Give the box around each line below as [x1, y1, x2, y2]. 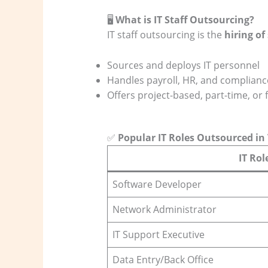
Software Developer [112, 177, 202, 191]
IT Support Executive [112, 227, 205, 241]
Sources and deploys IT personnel [106, 58, 260, 72]
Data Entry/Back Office [112, 252, 214, 266]
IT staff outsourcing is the [106, 28, 224, 42]
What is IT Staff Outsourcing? [115, 13, 254, 27]
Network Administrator [112, 202, 217, 216]
